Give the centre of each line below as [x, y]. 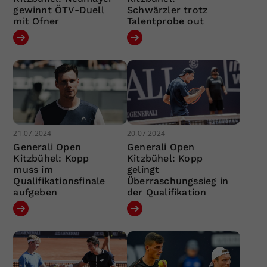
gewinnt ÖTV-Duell [59, 10]
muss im [33, 169]
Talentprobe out [165, 21]
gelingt [143, 169]
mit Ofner [36, 21]
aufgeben [35, 192]
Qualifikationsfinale [59, 181]
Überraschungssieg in [177, 181]
